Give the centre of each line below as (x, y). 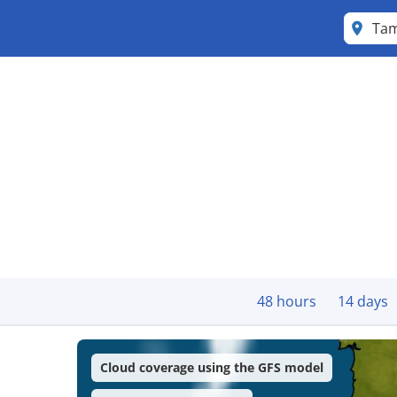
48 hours (287, 301)
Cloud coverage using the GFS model (212, 367)
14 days (363, 301)
